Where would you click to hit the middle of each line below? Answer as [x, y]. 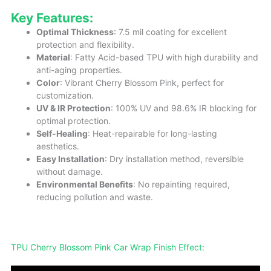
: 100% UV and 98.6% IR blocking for [184, 108]
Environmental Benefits [85, 184]
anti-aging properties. [79, 70]
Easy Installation [70, 159]
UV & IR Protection [73, 108]
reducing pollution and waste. [95, 197]
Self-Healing [62, 134]
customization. [65, 96]
